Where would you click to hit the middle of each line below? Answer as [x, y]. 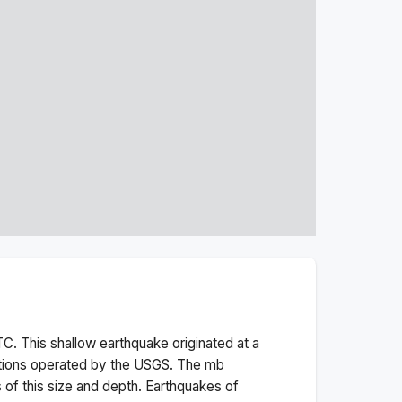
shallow [73, 343]
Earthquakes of [192, 386]
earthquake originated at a [178, 343]
